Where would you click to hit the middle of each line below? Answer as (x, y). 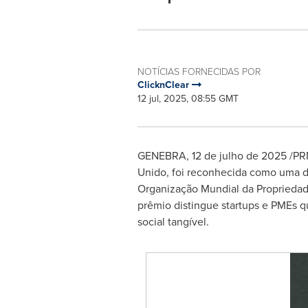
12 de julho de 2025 (239, 156)
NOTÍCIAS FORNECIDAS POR (199, 71)
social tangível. (173, 222)
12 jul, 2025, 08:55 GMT (188, 99)
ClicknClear (164, 85)
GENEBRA (162, 156)
